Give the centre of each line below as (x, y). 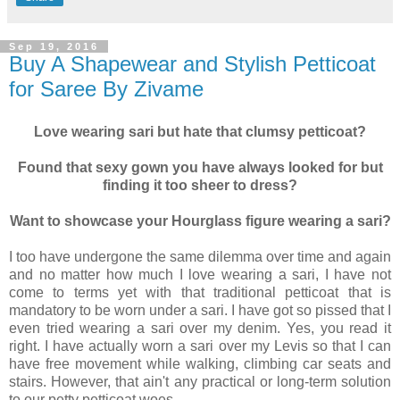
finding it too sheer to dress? (200, 186)
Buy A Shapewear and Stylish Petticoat (192, 64)
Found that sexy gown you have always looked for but (200, 168)
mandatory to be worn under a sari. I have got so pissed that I (200, 311)
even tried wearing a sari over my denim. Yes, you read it (200, 329)
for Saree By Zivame (106, 89)
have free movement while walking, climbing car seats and (200, 364)
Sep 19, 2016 (54, 47)
